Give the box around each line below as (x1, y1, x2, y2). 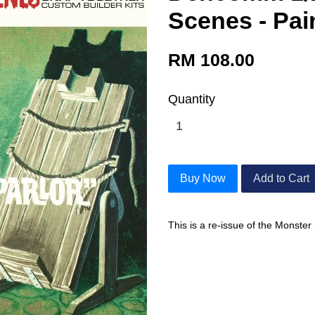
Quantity (168, 92, 215, 106)
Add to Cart (253, 172, 309, 184)
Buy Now (180, 172, 226, 184)
